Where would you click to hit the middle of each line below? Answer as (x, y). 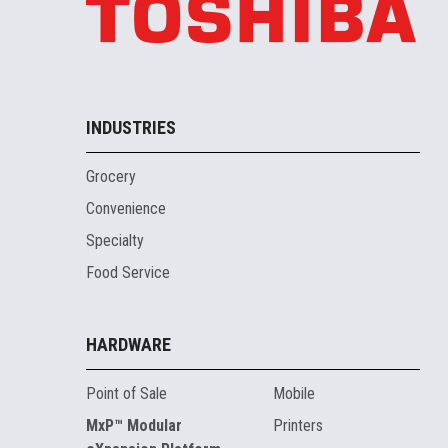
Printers (297, 426)
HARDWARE (128, 345)
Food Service (127, 273)
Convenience (125, 209)
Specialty (114, 241)
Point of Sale (126, 394)
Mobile (293, 394)
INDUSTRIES (130, 128)
